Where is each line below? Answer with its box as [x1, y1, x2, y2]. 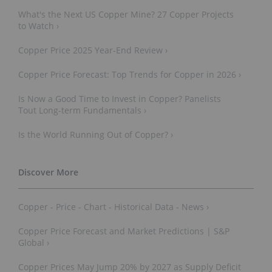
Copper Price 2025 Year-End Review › [18, 44, 168, 56]
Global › [18, 237, 49, 249]
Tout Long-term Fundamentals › [18, 104, 146, 117]
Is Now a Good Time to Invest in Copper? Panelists [18, 93, 221, 105]
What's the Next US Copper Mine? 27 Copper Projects [18, 8, 234, 21]
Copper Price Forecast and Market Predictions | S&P [18, 225, 229, 237]
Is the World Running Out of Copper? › [18, 129, 173, 141]
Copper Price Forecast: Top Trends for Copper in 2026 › [18, 69, 241, 81]
